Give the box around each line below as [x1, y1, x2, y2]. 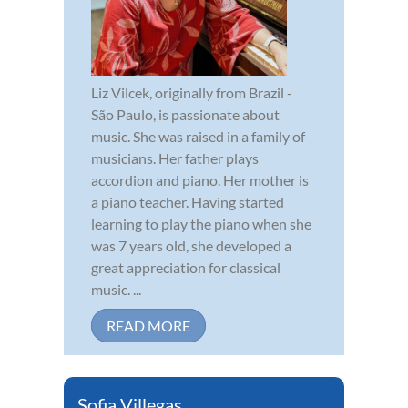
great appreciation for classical [91, 258, 280, 276]
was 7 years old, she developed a [91, 236, 291, 254]
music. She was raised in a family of [91, 127, 305, 145]
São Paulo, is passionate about [91, 105, 280, 123]
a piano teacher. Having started [91, 192, 284, 210]
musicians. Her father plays [91, 148, 259, 167]
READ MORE [107, 316, 190, 334]
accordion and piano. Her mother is [91, 170, 309, 189]
